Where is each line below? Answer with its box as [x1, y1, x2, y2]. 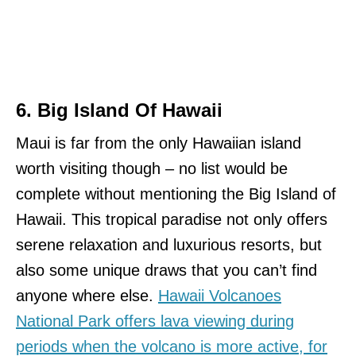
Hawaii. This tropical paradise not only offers [16, 211, 327, 229]
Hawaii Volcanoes [158, 287, 281, 305]
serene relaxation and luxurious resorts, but [16, 236, 322, 254]
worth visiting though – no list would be [16, 160, 288, 178]
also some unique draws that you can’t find [16, 261, 317, 280]
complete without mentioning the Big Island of [16, 185, 336, 203]
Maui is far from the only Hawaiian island [16, 134, 301, 153]
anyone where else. [16, 287, 158, 305]
